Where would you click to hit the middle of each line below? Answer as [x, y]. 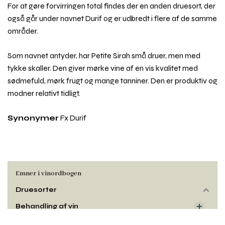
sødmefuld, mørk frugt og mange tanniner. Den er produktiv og [113, 81]
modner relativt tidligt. [44, 93]
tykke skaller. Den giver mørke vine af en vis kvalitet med [103, 68]
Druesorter [36, 190]
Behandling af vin [47, 206]
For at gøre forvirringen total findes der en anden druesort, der [111, 6]
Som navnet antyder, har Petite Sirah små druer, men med [104, 56]
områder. [23, 31]
